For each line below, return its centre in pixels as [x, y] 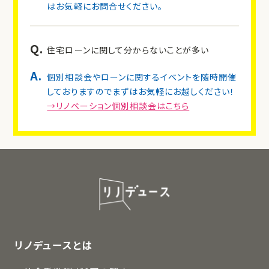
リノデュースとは [53, 245]
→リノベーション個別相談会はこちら [118, 105]
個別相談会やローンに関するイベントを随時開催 [142, 77]
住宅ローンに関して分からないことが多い [128, 50]
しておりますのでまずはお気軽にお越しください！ [141, 91]
